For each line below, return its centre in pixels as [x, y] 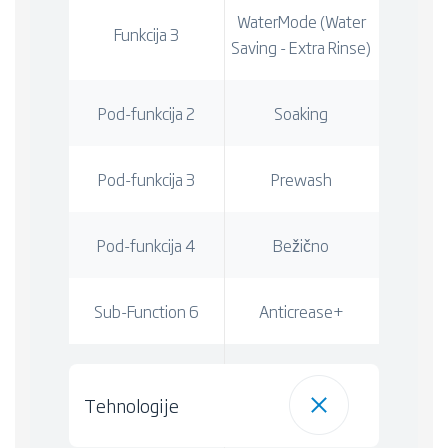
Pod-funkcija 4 [146, 244]
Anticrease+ [301, 310]
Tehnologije [131, 404]
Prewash [301, 178]
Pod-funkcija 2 [146, 112]
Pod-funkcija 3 [146, 178]
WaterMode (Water [301, 20]
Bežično [301, 244]
